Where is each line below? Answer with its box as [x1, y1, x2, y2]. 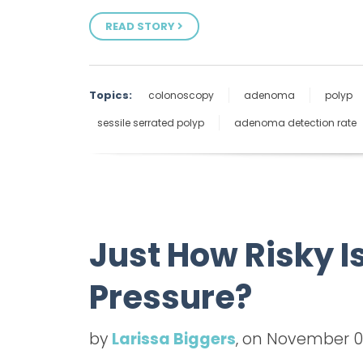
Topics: [89, 87, 132, 103]
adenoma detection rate [234, 115, 357, 130]
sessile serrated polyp [97, 115, 204, 130]
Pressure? [89, 274, 252, 320]
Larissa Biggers [112, 327, 236, 350]
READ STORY [105, 18, 177, 34]
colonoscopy [148, 88, 214, 102]
